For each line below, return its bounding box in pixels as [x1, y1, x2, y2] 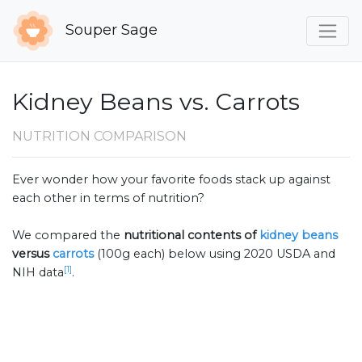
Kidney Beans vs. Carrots [12, 87, 300, 116]
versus [12, 246, 53, 262]
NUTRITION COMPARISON [12, 128, 187, 145]
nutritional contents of [124, 228, 259, 243]
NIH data [12, 265, 64, 280]
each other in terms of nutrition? [12, 191, 204, 206]
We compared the [12, 228, 124, 243]
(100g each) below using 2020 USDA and [97, 246, 335, 262]
